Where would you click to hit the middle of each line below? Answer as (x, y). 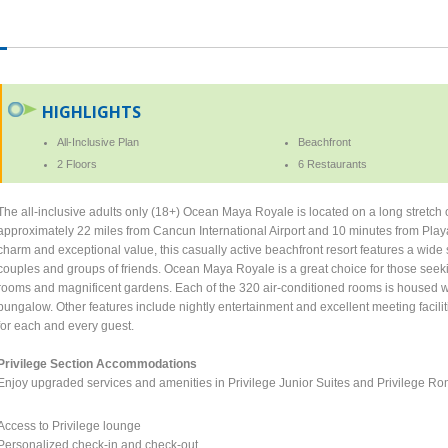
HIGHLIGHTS (92, 111)
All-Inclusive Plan (98, 141)
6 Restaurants (332, 163)
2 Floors (77, 163)
